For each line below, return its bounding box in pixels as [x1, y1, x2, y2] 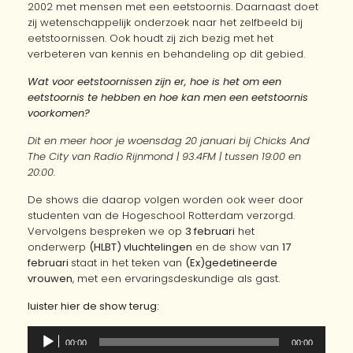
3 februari [185, 223, 235, 239]
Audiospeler [27, 325, 89, 340]
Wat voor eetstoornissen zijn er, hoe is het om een [28, 73, 281, 89]
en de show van [192, 239, 282, 255]
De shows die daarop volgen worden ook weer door [28, 191, 303, 207]
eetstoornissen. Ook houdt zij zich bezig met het [28, 30, 273, 46]
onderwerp [28, 239, 89, 255]
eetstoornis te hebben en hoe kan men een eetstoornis [28, 89, 308, 105]
